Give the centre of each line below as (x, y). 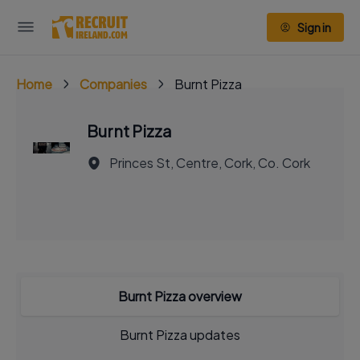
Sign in (314, 27)
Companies (113, 84)
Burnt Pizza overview (180, 296)
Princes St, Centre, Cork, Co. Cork (210, 163)
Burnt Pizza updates (180, 335)
